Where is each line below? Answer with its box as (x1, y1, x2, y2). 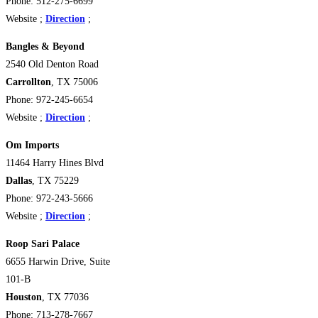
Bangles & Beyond (6, 41, 84, 53)
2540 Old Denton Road (6, 59, 99, 70)
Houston (6, 292, 42, 303)
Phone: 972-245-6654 (6, 94, 93, 106)
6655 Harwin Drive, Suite (6, 256, 110, 268)
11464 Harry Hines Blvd (6, 158, 104, 169)
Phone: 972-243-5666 (6, 193, 93, 204)
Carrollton (6, 77, 51, 88)
